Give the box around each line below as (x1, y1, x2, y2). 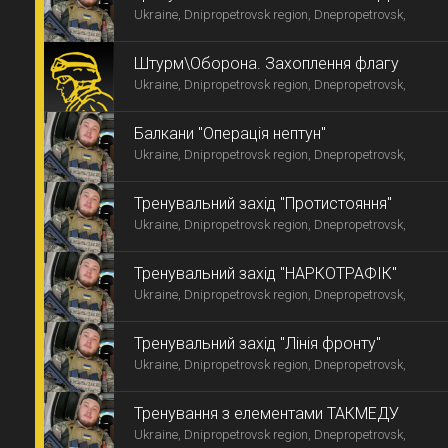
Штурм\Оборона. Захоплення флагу (134, 54, 399, 73)
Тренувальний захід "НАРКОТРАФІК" (134, 264, 397, 283)
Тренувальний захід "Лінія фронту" (134, 334, 381, 353)
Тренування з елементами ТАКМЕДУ (134, 404, 399, 423)
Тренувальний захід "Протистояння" (134, 194, 392, 213)
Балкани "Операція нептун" (134, 124, 326, 143)
